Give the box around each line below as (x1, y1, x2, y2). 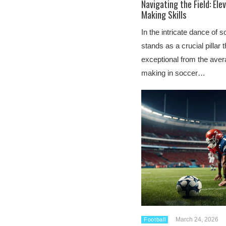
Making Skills (141, 8, 186, 21)
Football (144, 216, 166, 222)
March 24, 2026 (176, 216, 219, 223)
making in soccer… (141, 69, 205, 77)
